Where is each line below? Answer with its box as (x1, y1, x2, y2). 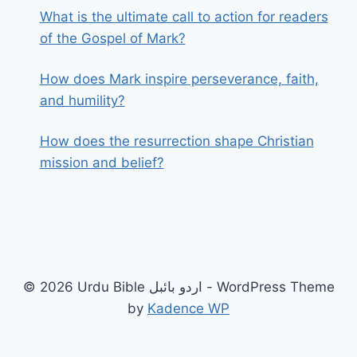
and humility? (39, 92, 125, 109)
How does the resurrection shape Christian (39, 133, 314, 150)
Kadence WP (147, 300, 229, 316)
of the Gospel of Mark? (39, 30, 186, 47)
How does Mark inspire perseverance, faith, (39, 71, 319, 88)
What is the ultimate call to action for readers (39, 9, 328, 25)
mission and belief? (39, 155, 164, 171)
